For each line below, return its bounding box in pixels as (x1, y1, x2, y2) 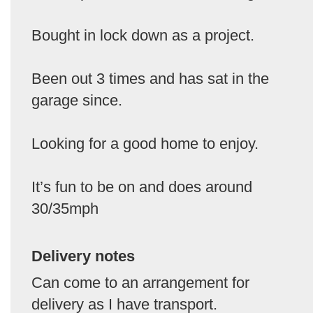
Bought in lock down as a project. (31, 27, 254, 45)
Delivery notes (31, 247, 135, 265)
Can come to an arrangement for (31, 274, 249, 292)
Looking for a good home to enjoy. (31, 135, 259, 153)
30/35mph (31, 200, 99, 218)
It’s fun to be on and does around (31, 178, 252, 196)
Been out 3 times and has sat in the (31, 70, 269, 88)
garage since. (31, 92, 122, 110)
